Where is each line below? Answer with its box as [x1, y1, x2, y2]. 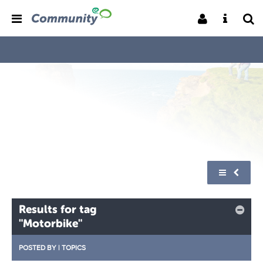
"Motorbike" [19, 217, 82, 230]
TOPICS [62, 242, 86, 252]
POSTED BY [19, 242, 56, 252]
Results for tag [19, 203, 97, 215]
